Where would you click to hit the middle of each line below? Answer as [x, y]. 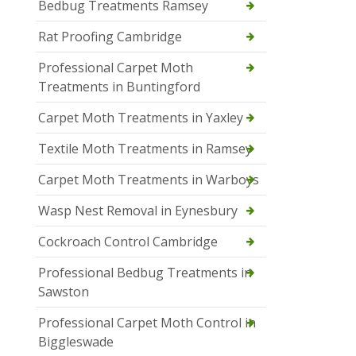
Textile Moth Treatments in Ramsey [145, 148]
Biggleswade [76, 341]
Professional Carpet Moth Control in [147, 322]
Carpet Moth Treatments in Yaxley [141, 117]
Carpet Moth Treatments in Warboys [149, 179]
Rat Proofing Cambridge [110, 36]
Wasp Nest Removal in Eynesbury [138, 210]
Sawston [64, 291]
